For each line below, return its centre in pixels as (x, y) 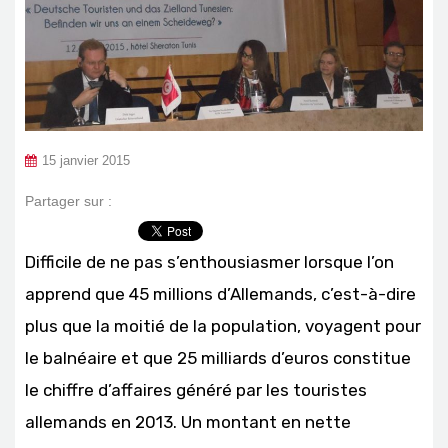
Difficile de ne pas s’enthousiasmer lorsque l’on (209, 261)
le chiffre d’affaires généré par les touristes (196, 389)
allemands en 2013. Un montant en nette (188, 421)
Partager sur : (68, 200)
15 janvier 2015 (86, 160)
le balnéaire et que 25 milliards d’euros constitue (218, 357)
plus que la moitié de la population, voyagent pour (223, 325)
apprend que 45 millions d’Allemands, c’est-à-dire (220, 293)
